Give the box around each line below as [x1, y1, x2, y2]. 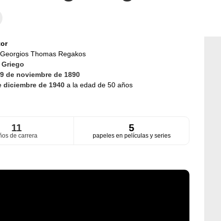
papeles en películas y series [92, 132, 171, 140]
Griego [1, 60, 24, 68]
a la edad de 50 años [66, 81, 133, 89]
